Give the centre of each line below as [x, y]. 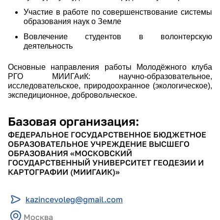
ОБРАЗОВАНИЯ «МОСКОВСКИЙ [70, 153]
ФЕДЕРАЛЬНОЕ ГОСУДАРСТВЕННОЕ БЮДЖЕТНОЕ [107, 134]
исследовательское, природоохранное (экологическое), [110, 85]
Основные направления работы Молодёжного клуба [110, 67]
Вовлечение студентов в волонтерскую [118, 36]
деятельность [48, 46]
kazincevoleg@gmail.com [74, 199]
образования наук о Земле [72, 21]
